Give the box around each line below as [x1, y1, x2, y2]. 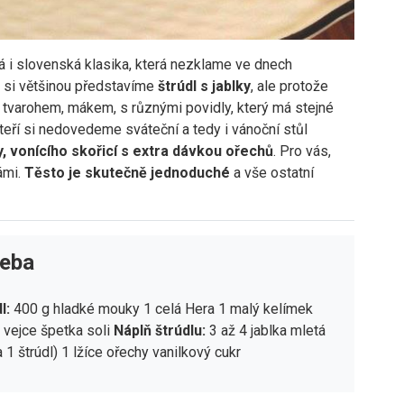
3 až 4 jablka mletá [206, 322, 326, 340]
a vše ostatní [230, 164, 314, 182]
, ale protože [251, 78, 328, 96]
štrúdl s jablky [158, 78, 251, 96]
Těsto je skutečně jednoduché [24, 164, 230, 182]
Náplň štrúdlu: [114, 322, 207, 340]
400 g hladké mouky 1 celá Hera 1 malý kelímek [10, 300, 314, 318]
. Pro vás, [273, 142, 331, 161]
